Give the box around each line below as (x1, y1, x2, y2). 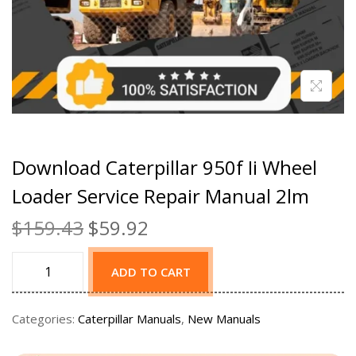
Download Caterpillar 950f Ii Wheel (12, 154, 317, 181)
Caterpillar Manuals (78, 311, 181, 327)
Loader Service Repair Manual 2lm (12, 183, 309, 210)
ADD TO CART (110, 264, 191, 281)
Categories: (12, 311, 78, 327)
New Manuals (188, 311, 261, 327)
